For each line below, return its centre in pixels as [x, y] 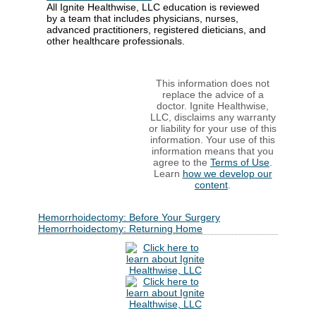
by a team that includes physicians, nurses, [142, 18]
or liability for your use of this [213, 128]
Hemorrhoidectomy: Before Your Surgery [129, 217]
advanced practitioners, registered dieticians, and [156, 29]
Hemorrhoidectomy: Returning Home [120, 229]
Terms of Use [240, 162]
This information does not [213, 83]
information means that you [213, 151]
